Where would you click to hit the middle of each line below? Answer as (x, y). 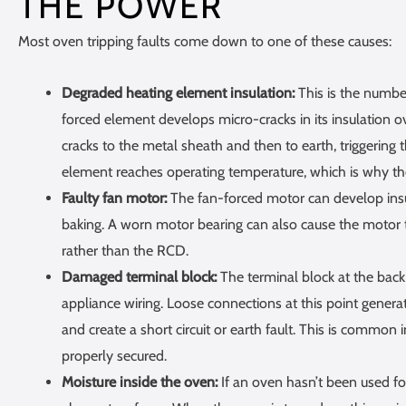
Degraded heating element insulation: (178, 92)
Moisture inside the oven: (140, 382)
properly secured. (114, 355)
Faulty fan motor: (114, 198)
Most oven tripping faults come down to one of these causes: (205, 41)
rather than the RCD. (125, 250)
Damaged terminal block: (139, 276)
